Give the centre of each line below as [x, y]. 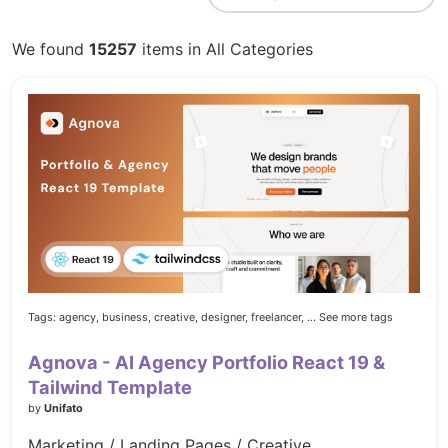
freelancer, [277, 317]
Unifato [63, 408]
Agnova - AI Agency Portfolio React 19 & [206, 362]
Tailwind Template [110, 387]
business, [126, 317]
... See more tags [350, 317]
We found [50, 49]
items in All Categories [225, 49]
